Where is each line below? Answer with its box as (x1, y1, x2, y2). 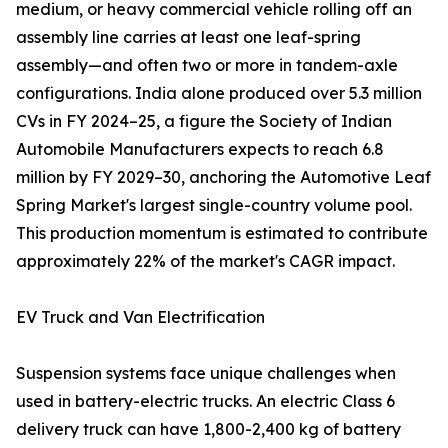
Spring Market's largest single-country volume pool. (16, 195, 412, 216)
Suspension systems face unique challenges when (16, 363, 396, 384)
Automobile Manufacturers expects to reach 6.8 (16, 139, 384, 160)
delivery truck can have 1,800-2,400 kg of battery (16, 419, 401, 440)
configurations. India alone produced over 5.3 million (16, 83, 422, 104)
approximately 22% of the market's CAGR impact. (16, 251, 395, 272)
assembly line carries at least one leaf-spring (16, 27, 361, 48)
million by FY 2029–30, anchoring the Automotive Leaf (16, 167, 431, 188)
